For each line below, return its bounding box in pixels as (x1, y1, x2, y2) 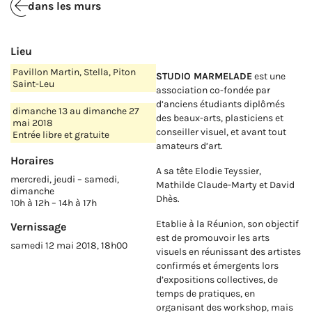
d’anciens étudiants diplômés (156, 98, 285, 111)
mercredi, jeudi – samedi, (10, 173, 119, 185)
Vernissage (10, 219, 66, 233)
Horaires (10, 153, 54, 167)
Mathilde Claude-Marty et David (156, 179, 295, 192)
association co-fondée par (156, 84, 270, 97)
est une (252, 70, 286, 83)
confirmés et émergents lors (156, 260, 279, 272)
